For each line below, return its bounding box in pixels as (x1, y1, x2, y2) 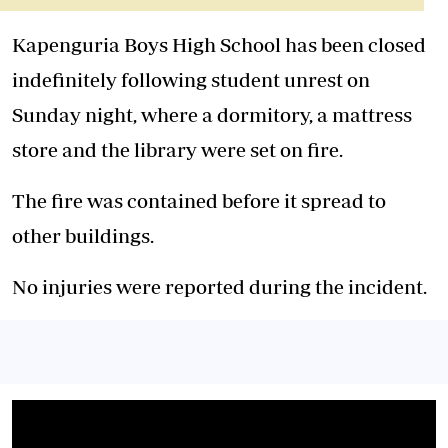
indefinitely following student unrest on (12, 68, 370, 91)
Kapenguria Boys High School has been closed (12, 33, 426, 56)
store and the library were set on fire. (12, 138, 347, 161)
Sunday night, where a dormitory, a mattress (12, 103, 412, 126)
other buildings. (12, 224, 154, 247)
